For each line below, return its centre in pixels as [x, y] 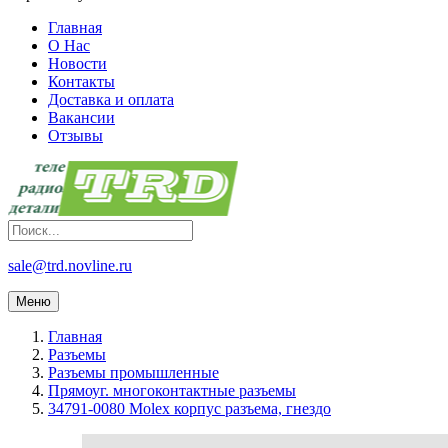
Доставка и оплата [111, 100]
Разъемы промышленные [133, 373]
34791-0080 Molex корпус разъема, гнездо [189, 409]
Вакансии [81, 118]
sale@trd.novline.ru [70, 266]
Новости [77, 64]
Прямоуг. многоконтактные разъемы [172, 391]
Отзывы [75, 136]
